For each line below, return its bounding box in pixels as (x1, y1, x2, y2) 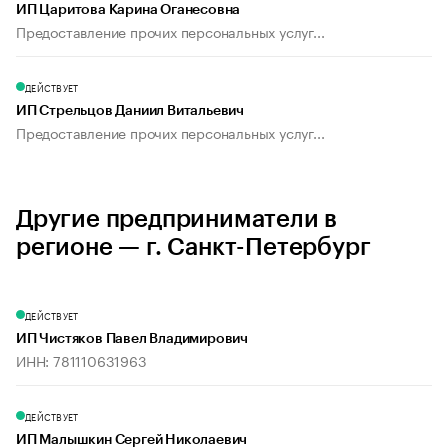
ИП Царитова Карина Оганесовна (16, 3, 241, 18)
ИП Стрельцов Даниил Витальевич (16, 104, 244, 119)
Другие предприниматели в (16, 207, 338, 232)
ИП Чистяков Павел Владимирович (16, 332, 248, 347)
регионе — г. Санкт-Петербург (16, 235, 371, 260)
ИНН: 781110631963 (16, 349, 147, 372)
